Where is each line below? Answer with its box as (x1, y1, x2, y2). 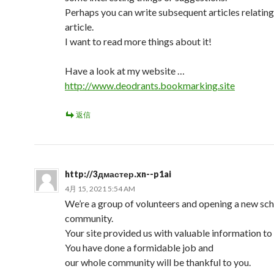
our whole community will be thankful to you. (65, 256, 251, 268)
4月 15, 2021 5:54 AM (65, 184, 135, 193)
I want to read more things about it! (65, 35, 212, 47)
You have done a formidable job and (65, 242, 213, 253)
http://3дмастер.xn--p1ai (65, 169, 171, 179)
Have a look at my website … (65, 65, 185, 76)
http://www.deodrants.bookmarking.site (65, 80, 235, 91)
